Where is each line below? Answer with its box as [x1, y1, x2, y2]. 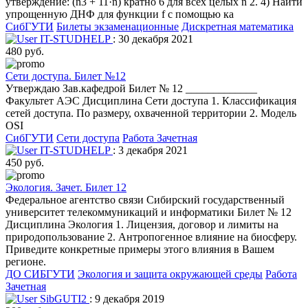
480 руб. [5, 45, 44, 57]
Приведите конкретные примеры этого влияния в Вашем [5, 243, 274, 255]
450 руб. [5, 156, 44, 168]
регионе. [5, 255, 46, 267]
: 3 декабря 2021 [113, 144, 188, 156]
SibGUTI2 [37, 292, 89, 305]
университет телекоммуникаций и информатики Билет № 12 [5, 206, 291, 218]
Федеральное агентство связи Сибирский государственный [5, 193, 285, 206]
